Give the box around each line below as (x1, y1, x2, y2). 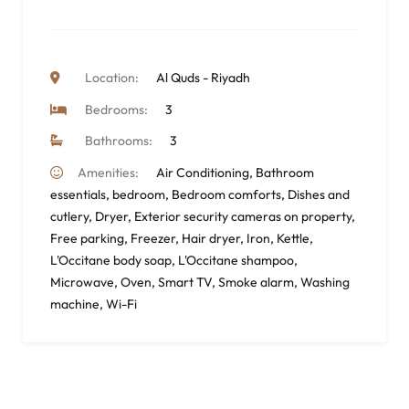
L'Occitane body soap (50, 251, 172, 268)
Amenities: (78, 163, 139, 181)
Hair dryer (182, 229, 240, 246)
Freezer (131, 229, 175, 246)
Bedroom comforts (172, 185, 281, 203)
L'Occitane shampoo (178, 251, 294, 268)
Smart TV (158, 273, 212, 290)
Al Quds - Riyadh (156, 69, 250, 86)
